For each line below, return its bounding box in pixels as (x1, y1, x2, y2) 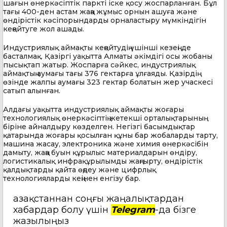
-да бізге (155, 204, 196, 215)
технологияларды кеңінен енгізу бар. (3, 173, 140, 183)
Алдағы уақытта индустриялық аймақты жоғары (3, 104, 184, 114)
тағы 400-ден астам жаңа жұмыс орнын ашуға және (3, 7, 197, 16)
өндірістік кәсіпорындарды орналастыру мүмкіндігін (3, 15, 206, 25)
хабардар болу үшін (13, 204, 111, 215)
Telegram (111, 204, 155, 215)
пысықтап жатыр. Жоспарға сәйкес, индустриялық (3, 60, 196, 69)
